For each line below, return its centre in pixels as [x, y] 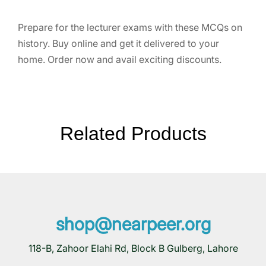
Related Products [133, 133]
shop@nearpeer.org [133, 224]
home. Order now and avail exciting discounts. [120, 59]
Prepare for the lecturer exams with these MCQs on [130, 27]
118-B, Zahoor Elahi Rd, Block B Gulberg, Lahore [133, 248]
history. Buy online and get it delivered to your [118, 43]
